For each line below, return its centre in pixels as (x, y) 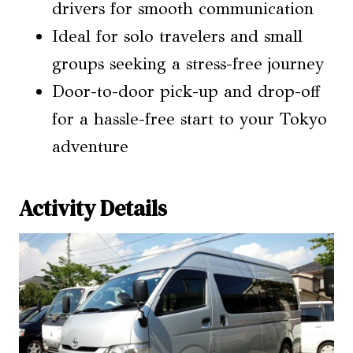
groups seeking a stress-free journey (188, 64)
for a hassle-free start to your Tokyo (190, 119)
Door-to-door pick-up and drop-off (186, 91)
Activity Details (93, 208)
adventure (90, 147)
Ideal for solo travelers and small (177, 36)
